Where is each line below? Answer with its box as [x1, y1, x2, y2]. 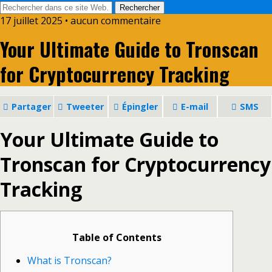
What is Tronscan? [27, 254, 112, 267]
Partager [11, 101, 51, 112]
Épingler [121, 101, 158, 112]
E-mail [180, 101, 208, 112]
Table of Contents [72, 231, 161, 244]
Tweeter [66, 101, 104, 112]
